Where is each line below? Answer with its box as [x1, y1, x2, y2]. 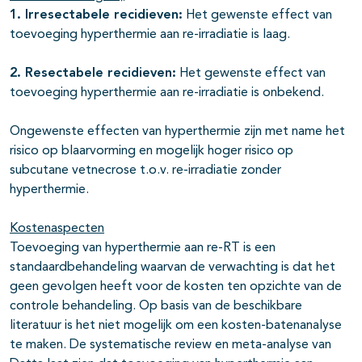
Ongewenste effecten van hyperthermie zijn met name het [10, 125, 345, 139]
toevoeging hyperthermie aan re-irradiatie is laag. [10, 28, 290, 42]
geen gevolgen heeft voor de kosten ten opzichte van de [10, 280, 342, 294]
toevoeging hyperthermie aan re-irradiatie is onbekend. [10, 86, 324, 100]
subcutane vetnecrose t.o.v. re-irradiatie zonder [10, 164, 281, 178]
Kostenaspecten [10, 222, 104, 236]
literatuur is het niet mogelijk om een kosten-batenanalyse [10, 319, 342, 333]
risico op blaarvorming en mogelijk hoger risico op [10, 145, 293, 158]
